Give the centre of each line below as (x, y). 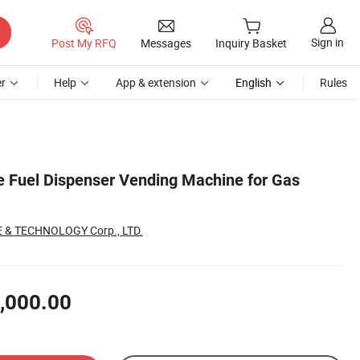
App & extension (156, 82)
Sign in (327, 43)
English (254, 82)
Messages (166, 43)
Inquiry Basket (251, 43)
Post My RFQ (84, 43)
